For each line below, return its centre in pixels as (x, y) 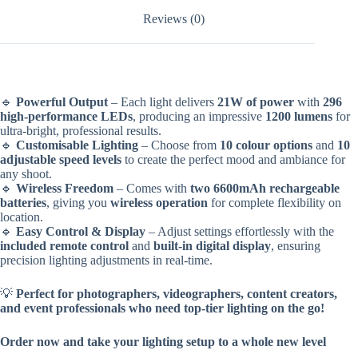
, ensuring (296, 245)
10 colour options (266, 145)
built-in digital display (212, 245)
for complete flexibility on (274, 202)
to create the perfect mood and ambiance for (233, 159)
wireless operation (159, 202)
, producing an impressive (199, 116)
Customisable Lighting (77, 145)
